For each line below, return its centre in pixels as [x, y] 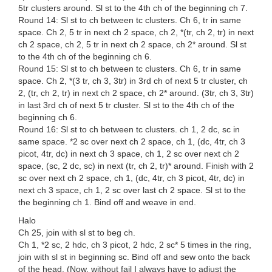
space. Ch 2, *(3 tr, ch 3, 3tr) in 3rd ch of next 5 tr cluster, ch [133, 81]
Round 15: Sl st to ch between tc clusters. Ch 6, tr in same [130, 69]
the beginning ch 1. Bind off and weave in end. [107, 202]
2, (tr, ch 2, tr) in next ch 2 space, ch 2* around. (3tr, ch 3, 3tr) [136, 93]
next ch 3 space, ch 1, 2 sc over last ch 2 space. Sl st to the [132, 190]
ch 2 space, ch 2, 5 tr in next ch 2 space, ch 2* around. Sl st [132, 45]
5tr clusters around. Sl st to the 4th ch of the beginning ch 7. [133, 8]
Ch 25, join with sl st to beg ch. [77, 233]
